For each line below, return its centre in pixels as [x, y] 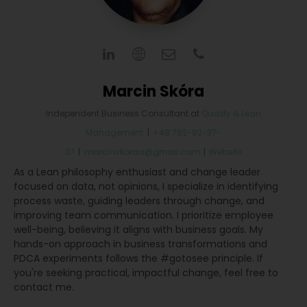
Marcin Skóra [153, 91]
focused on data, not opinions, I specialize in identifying [146, 186]
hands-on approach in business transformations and [140, 244]
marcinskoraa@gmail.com [142, 152]
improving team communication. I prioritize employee [144, 215]
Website [226, 152]
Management [115, 133]
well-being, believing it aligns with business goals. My [138, 230]
